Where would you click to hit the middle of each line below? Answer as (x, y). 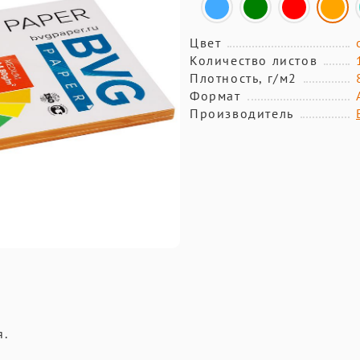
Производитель (242, 113)
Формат (215, 96)
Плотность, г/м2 (243, 78)
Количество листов (254, 60)
